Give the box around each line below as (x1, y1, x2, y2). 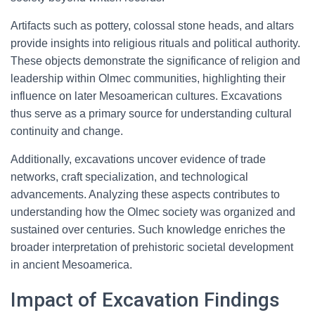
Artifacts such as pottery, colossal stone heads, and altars (11, 20, 294, 32)
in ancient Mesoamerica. (11, 259, 132, 271)
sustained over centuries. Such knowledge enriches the (11, 224, 285, 236)
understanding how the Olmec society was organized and (11, 206, 295, 218)
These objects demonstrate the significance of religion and (11, 55, 300, 67)
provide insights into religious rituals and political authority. (11, 37, 300, 49)
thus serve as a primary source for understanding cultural (11, 108, 292, 120)
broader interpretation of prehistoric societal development (11, 241, 293, 253)
